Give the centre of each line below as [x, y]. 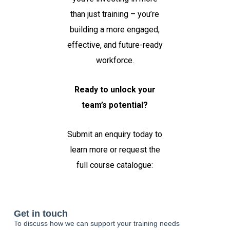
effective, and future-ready [115, 45]
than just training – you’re [115, 14]
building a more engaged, [115, 30]
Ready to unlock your [115, 90]
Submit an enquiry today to [115, 135]
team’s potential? [115, 105]
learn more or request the [115, 150]
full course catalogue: [115, 165]
